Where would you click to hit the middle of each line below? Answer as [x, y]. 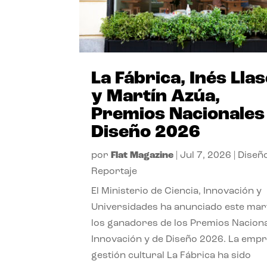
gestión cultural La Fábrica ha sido [171, 255]
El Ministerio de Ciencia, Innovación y [177, 191]
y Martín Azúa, [156, 97]
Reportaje [114, 171]
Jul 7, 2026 [206, 155]
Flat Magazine [142, 155]
